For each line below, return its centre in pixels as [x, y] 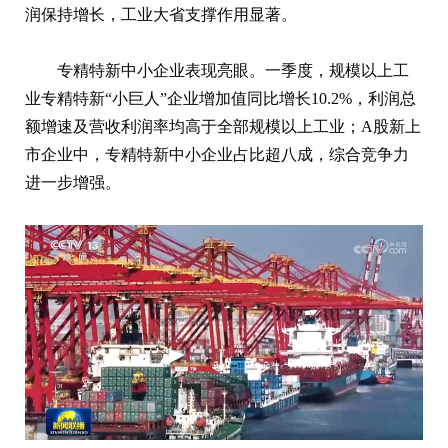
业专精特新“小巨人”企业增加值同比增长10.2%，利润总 [220, 99]
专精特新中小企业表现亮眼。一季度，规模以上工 [233, 71]
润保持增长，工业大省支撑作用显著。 [161, 15]
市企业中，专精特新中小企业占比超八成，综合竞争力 [217, 155]
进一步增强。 [73, 183]
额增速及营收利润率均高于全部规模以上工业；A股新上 [223, 127]
